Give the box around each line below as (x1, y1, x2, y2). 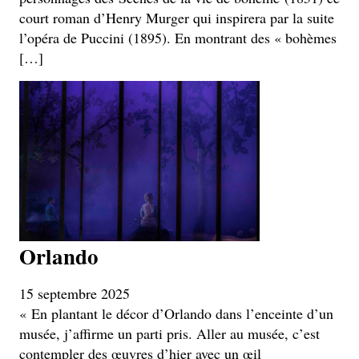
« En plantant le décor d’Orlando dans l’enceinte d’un (19, 303, 333, 323)
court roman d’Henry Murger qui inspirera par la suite (19, 7, 334, 27)
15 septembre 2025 (19, 283, 130, 303)
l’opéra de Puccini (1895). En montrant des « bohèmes (19, 27, 337, 47)
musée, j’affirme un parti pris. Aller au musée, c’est (19, 323, 320, 343)
